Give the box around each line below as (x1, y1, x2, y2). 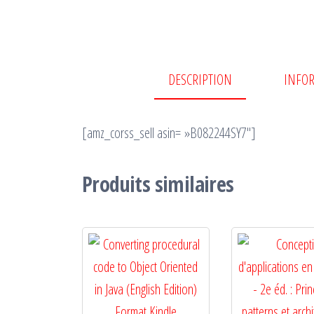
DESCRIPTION (168, 70, 232, 89)
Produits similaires (82, 170, 234, 199)
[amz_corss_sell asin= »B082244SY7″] (82, 123, 256, 143)
